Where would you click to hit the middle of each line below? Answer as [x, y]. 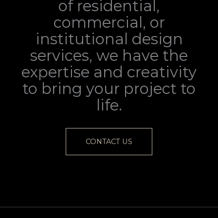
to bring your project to [109, 88]
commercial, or [109, 22]
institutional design [109, 39]
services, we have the [109, 55]
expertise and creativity [109, 72]
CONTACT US [109, 141]
